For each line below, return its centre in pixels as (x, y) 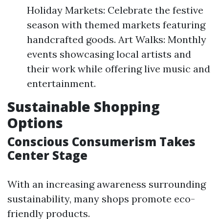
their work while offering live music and (119, 69)
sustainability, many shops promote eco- (101, 199)
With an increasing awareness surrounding (107, 184)
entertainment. (61, 83)
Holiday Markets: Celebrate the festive (115, 10)
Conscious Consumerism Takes (101, 142)
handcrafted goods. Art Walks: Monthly (117, 39)
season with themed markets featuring (116, 25)
